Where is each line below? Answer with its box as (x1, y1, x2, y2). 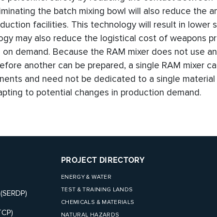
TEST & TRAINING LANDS (61, 186, 133, 193)
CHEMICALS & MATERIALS (61, 198, 135, 206)
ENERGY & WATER (61, 173, 111, 181)
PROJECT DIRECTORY (61, 155, 145, 165)
